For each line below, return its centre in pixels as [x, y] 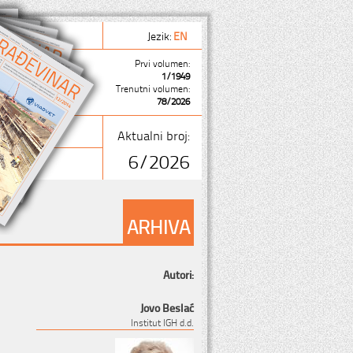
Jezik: [160, 35]
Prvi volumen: [162, 63]
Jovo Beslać [167, 307]
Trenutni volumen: [153, 88]
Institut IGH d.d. [162, 322]
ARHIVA [158, 225]
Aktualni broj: [154, 135]
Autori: [178, 274]
